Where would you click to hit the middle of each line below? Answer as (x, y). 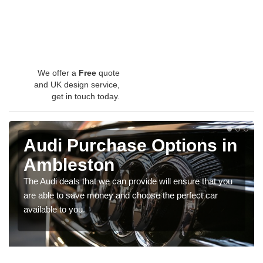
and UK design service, (77, 84)
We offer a (58, 73)
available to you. (54, 209)
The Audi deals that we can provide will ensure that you (128, 181)
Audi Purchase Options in (130, 145)
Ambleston (69, 164)
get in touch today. (86, 96)
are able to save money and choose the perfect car (121, 195)
